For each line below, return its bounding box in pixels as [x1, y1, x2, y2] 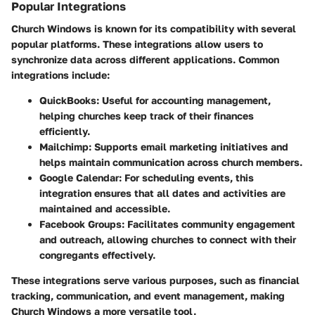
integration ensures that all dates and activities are [39, 186, 285, 199]
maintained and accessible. [39, 202, 170, 214]
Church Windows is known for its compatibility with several [11, 22, 296, 34]
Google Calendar [39, 171, 119, 184]
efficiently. [39, 124, 90, 137]
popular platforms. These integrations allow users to [11, 37, 263, 50]
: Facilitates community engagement [122, 217, 295, 230]
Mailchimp [39, 140, 89, 153]
